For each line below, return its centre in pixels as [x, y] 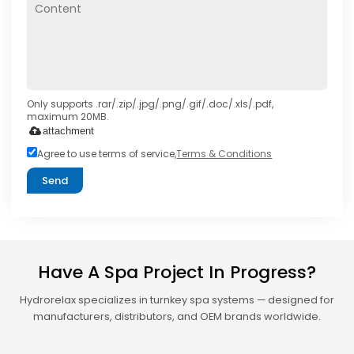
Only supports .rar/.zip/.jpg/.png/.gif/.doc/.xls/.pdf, [151, 104]
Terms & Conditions [224, 153]
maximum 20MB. [68, 116]
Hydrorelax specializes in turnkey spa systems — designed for [177, 299]
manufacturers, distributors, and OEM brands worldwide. [177, 316]
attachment [69, 130]
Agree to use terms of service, [107, 153]
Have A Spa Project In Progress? [177, 272]
